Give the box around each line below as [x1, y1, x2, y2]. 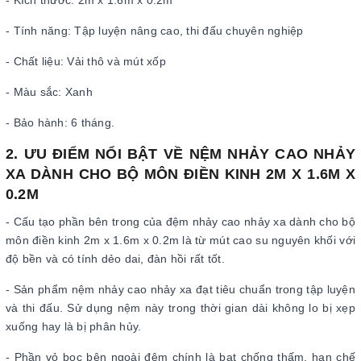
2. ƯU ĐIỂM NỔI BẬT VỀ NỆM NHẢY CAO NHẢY [6, 146, 355, 162]
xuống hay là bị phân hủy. [6, 320, 142, 333]
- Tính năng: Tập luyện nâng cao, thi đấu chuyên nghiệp [6, 24, 304, 37]
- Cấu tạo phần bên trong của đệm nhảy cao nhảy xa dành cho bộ [6, 215, 355, 228]
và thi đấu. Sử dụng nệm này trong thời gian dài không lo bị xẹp [6, 301, 355, 314]
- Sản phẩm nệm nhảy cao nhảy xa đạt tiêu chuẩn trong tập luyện [6, 283, 355, 296]
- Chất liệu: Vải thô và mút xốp [6, 55, 166, 68]
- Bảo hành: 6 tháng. [6, 116, 114, 129]
